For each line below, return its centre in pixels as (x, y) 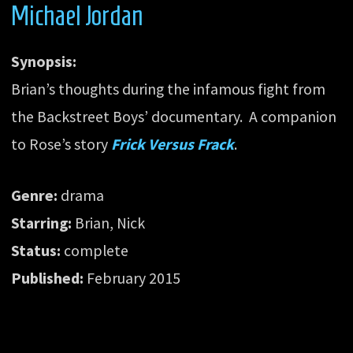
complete (95, 250)
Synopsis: (44, 61)
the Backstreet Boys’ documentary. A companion (174, 116)
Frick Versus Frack (173, 144)
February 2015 (132, 278)
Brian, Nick (109, 223)
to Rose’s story (61, 144)
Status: (36, 250)
